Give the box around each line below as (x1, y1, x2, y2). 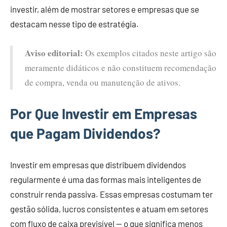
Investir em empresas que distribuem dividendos (10, 160, 186, 170)
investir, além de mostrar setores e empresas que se (10, 4, 199, 15)
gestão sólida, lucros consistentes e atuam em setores (10, 204, 208, 214)
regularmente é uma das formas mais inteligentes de (10, 174, 201, 185)
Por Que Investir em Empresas (10, 105, 197, 123)
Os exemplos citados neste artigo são (83, 47, 216, 59)
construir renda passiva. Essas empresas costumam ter (10, 189, 213, 200)
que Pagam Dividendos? (10, 125, 161, 142)
